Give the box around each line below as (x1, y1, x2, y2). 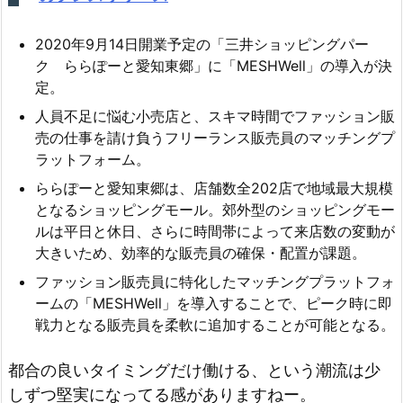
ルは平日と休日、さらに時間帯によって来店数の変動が (35, 221, 395, 240)
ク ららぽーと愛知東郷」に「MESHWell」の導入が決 (35, 56, 392, 75)
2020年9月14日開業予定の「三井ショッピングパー (35, 34, 369, 53)
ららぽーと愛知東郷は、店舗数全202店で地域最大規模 (35, 178, 393, 197)
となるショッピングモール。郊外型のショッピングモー (35, 200, 395, 219)
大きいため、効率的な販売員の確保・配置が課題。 (35, 243, 366, 262)
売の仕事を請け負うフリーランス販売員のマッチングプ (35, 128, 395, 147)
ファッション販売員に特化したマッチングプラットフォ (35, 272, 395, 291)
